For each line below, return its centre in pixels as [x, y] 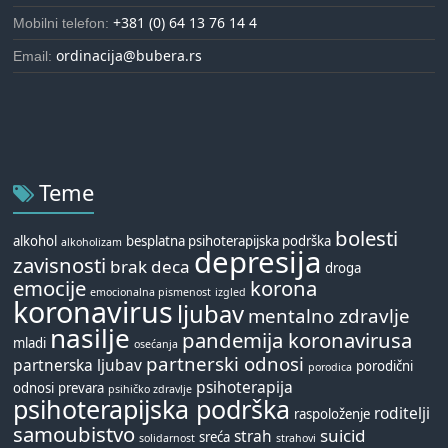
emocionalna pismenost [151, 292]
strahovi [296, 438]
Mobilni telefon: [63, 23]
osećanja [156, 344]
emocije [50, 288]
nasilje [90, 338]
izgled [231, 292]
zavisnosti [60, 265]
